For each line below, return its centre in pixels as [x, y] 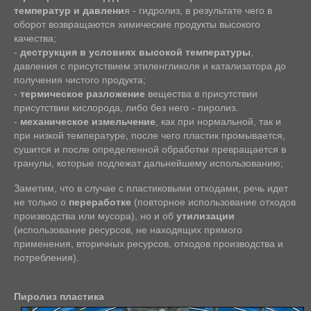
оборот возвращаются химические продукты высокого [137, 25]
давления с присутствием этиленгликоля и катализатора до [150, 66]
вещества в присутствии [201, 94]
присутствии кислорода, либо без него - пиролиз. [126, 108]
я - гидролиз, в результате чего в [198, 11]
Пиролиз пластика [59, 297]
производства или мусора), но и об [95, 216]
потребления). [47, 258]
